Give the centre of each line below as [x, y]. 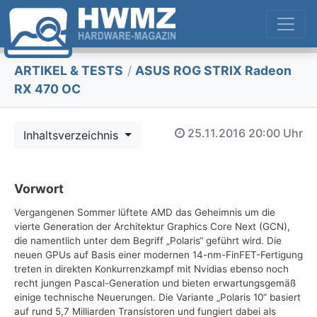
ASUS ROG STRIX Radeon [212, 71]
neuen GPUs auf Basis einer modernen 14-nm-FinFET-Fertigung [158, 255]
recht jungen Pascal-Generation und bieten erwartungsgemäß [155, 283]
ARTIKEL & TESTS [69, 71]
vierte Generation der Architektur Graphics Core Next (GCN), [152, 227]
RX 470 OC [47, 89]
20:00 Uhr [276, 133]
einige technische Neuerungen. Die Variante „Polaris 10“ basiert [157, 298]
